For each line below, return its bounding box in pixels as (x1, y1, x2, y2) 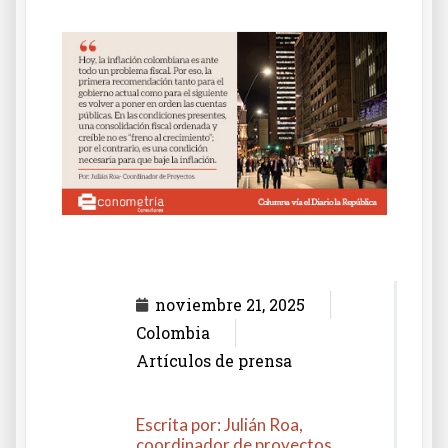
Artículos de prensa (136, 349, 292, 371)
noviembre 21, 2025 (155, 293, 305, 315)
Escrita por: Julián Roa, (136, 413, 303, 435)
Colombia (136, 321, 210, 343)
